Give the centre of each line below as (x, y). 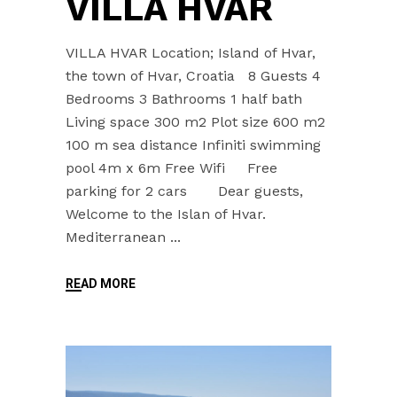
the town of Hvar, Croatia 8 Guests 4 (193, 75)
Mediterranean (118, 237)
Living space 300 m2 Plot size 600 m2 (195, 121)
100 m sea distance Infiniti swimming (193, 144)
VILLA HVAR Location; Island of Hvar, (191, 52)
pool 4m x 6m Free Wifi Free (171, 167)
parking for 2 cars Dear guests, (189, 191)
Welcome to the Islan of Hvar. (166, 214)
